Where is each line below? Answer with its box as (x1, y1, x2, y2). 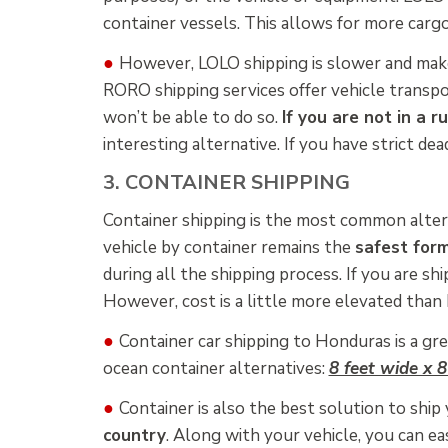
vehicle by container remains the (102, 236, 355, 260)
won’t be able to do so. (102, 105, 282, 129)
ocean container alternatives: (102, 357, 329, 381)
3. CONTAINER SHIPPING (102, 168, 350, 196)
